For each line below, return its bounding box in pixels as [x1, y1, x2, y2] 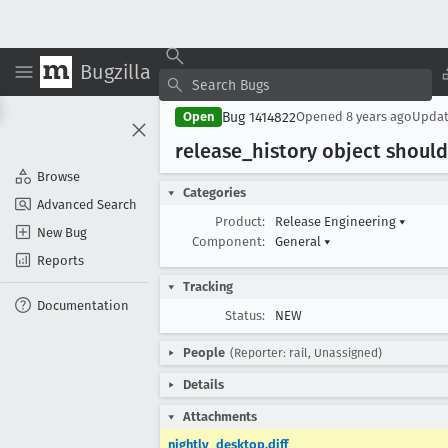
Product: [215, 214, 265, 229]
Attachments [183, 409, 257, 424]
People [183, 345, 225, 360]
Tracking [183, 279, 233, 294]
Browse [37, 168, 80, 184]
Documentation [37, 297, 129, 313]
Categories [183, 185, 246, 200]
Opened [296, 109, 346, 124]
